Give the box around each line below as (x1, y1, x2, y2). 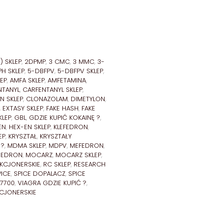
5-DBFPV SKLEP (57, 66, 103, 76)
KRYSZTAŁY (40, 131, 72, 141)
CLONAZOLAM (26, 94, 68, 104)
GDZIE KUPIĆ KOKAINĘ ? (29, 112, 100, 122)
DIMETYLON (71, 94, 105, 104)
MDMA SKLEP (7, 140, 46, 150)
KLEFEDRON (54, 122, 88, 132)
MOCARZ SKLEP (55, 150, 101, 160)
